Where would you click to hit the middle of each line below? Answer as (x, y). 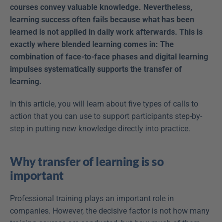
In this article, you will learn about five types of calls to (104, 104)
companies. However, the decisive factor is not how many (110, 211)
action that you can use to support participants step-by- (106, 116)
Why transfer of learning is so (87, 161)
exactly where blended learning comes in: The (92, 44)
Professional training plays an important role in (92, 198)
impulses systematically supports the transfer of (96, 69)
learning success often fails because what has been (102, 20)
